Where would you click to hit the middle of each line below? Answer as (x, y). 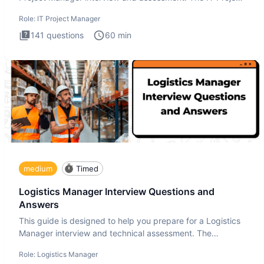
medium (38, 168)
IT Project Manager (69, 19)
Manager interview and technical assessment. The (115, 233)
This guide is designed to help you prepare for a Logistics (130, 220)
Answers (39, 205)
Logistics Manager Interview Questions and (117, 192)
